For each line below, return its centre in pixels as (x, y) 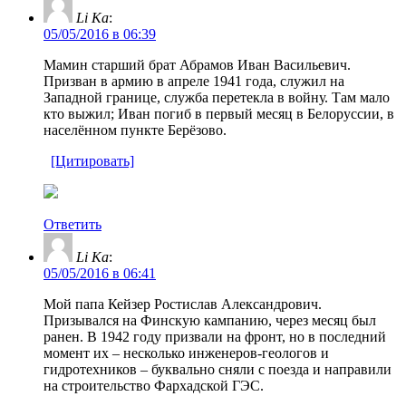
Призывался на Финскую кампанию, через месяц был (210, 320)
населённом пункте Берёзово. (135, 130)
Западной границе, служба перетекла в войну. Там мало (217, 97)
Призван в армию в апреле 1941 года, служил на (194, 81)
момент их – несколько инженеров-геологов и (186, 353)
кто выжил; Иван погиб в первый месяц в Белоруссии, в (219, 113)
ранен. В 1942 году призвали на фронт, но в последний (215, 336)
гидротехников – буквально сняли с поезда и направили (217, 369)
